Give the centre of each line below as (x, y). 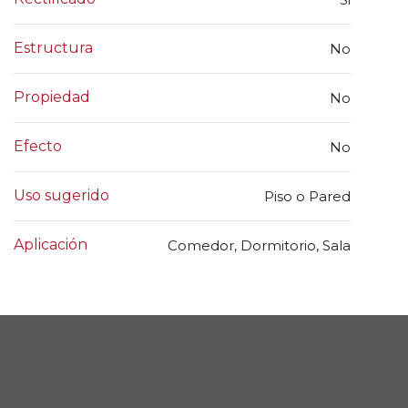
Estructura (53, 48)
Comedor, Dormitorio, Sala (259, 246)
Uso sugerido (61, 196)
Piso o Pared (307, 197)
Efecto (38, 147)
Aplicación (51, 245)
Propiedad (52, 97)
